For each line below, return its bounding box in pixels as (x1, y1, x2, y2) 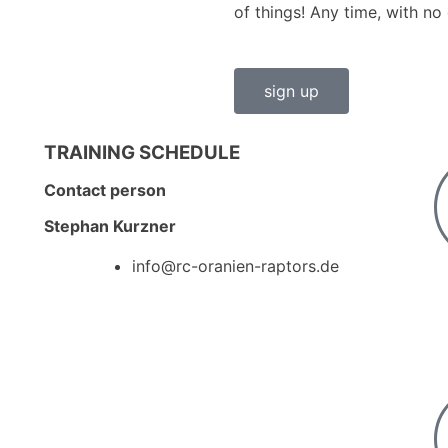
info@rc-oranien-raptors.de (131, 255, 339, 276)
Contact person (43, 179, 166, 200)
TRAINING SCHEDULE (43, 140, 240, 164)
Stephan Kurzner (43, 215, 176, 236)
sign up (264, 80, 319, 101)
